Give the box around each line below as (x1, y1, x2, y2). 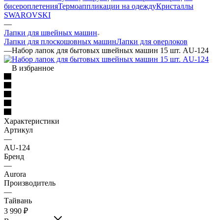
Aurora (4, 169, 26, 178)
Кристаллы (156, 1, 193, 10)
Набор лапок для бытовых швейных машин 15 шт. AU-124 (12, 46, 209, 55)
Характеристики (4, 116, 59, 125)
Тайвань (4, 196, 32, 205)
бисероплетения (4, 1, 58, 10)
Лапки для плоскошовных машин (4, 37, 116, 46)
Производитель (4, 178, 55, 187)
